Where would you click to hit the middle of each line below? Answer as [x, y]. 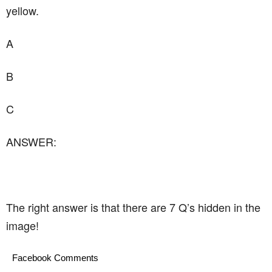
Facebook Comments [55, 258]
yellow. [22, 10]
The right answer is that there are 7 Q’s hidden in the [133, 207]
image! [22, 225]
